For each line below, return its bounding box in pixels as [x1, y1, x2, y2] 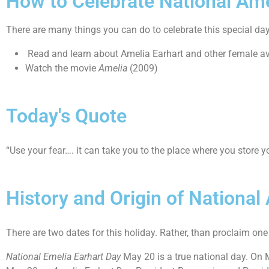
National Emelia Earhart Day [6, 251, 121, 262]
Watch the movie [25, 62, 98, 74]
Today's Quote [6, 104, 127, 127]
